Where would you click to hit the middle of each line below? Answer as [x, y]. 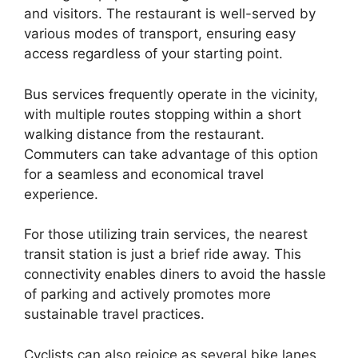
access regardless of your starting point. [153, 54]
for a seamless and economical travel [144, 174]
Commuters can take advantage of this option [171, 154]
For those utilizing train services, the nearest [166, 234]
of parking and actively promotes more [147, 294]
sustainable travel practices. [114, 314]
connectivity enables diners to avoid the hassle [175, 274]
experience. [61, 194]
